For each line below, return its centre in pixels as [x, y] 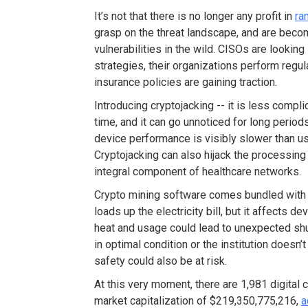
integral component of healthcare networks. [198, 172]
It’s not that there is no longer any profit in [195, 16]
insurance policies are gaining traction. [186, 82]
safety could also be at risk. [161, 261]
